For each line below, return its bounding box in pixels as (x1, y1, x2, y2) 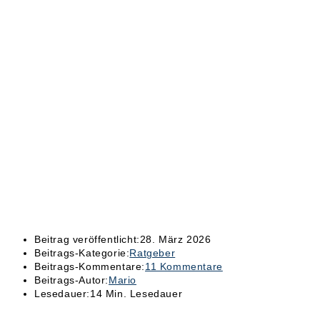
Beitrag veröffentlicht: (34, 234, 140, 246)
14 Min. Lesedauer (90, 288, 183, 300)
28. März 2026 (139, 234, 211, 246)
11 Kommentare (145, 261, 223, 273)
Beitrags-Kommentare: (34, 261, 145, 273)
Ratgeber (129, 247, 176, 259)
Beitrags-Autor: (34, 274, 109, 286)
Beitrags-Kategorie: (34, 247, 130, 259)
